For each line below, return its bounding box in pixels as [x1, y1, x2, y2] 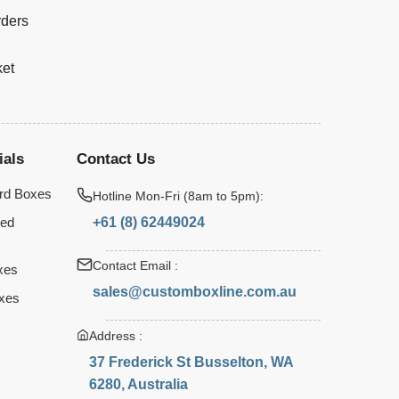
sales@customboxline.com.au [93, 284, 297, 300]
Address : [88, 329, 142, 343]
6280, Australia [88, 376, 188, 392]
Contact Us [77, 151, 156, 168]
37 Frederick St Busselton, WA [88, 354, 293, 370]
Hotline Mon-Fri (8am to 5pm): [93, 189, 265, 203]
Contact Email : [93, 259, 179, 273]
